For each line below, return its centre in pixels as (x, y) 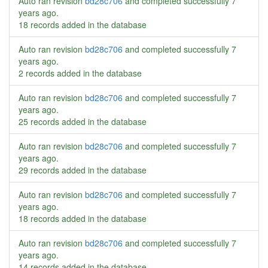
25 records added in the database (83, 121)
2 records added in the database (80, 73)
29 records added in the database (83, 170)
